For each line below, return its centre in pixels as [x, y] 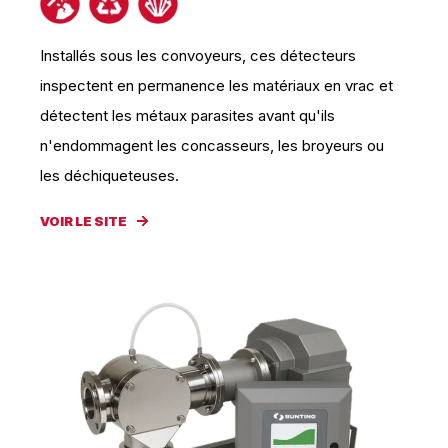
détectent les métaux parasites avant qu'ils [187, 115]
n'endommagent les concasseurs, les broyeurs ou [212, 145]
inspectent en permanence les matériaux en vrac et [216, 85]
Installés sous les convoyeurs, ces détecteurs [198, 55]
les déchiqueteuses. [109, 175]
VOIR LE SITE [83, 221]
